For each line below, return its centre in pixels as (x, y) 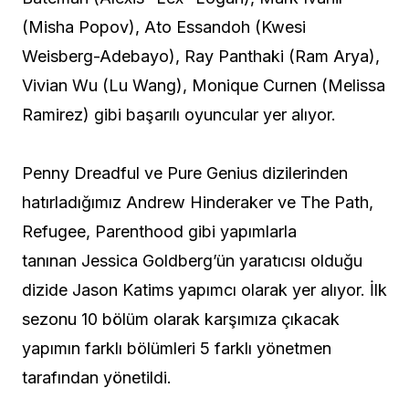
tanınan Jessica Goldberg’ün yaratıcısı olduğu (192, 261)
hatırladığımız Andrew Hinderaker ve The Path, (198, 203)
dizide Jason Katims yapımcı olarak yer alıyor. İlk (204, 290)
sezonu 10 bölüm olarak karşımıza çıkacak (181, 320)
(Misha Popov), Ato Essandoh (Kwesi (164, 27)
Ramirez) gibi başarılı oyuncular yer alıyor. (179, 115)
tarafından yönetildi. (97, 378)
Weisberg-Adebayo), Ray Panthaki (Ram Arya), (201, 57)
